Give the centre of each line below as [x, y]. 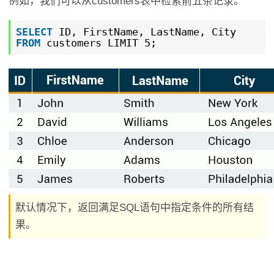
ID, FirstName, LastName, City [147, 32]
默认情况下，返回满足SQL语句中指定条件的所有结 [135, 207]
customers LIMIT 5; [101, 43]
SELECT [34, 32]
